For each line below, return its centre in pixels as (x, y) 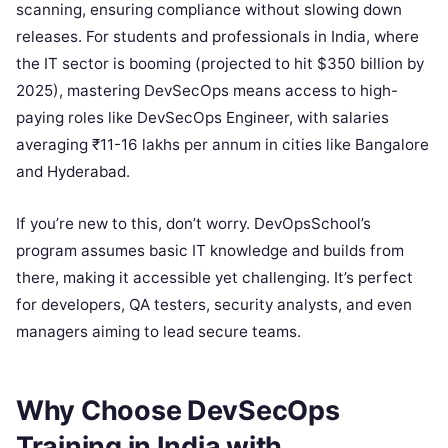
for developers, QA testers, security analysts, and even (214, 304)
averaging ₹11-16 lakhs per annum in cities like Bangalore (222, 144)
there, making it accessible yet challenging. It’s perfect (214, 277)
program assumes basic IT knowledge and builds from (210, 250)
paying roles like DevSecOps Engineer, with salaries (202, 117)
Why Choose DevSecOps (178, 411)
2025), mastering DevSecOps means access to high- (207, 90)
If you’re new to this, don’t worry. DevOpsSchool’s (193, 223)
